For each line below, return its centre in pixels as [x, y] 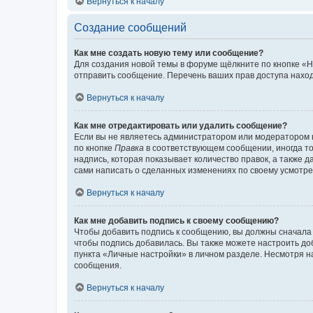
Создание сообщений [130, 27]
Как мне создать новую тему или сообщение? [169, 53]
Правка [129, 148]
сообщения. [98, 265]
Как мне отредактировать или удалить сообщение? [181, 125]
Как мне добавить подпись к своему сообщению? [176, 220]
